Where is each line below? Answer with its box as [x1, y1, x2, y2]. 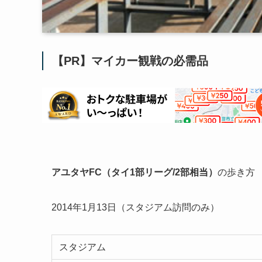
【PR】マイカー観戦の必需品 [52, 54, 208, 67]
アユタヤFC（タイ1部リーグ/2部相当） [51, 167, 218, 177]
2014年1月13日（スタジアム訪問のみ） [51, 202, 219, 212]
